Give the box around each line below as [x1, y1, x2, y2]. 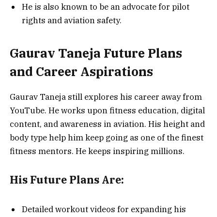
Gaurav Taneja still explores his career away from [10, 91, 202, 102]
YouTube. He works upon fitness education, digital [10, 105, 205, 116]
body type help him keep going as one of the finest [10, 132, 203, 143]
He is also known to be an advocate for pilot [22, 1, 189, 13]
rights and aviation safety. [22, 15, 122, 26]
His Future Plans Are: [10, 173, 124, 187]
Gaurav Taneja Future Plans [10, 45, 182, 61]
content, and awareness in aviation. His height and [10, 118, 205, 129]
